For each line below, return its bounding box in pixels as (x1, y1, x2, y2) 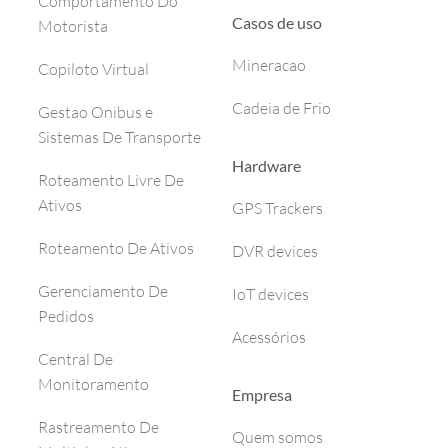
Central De (38, 349, 113, 370)
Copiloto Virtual (38, 59, 149, 80)
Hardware (232, 156, 301, 175)
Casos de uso (232, 13, 322, 32)
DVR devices (232, 241, 318, 261)
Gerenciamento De (38, 281, 168, 302)
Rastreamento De (38, 417, 159, 438)
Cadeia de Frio (232, 98, 331, 118)
